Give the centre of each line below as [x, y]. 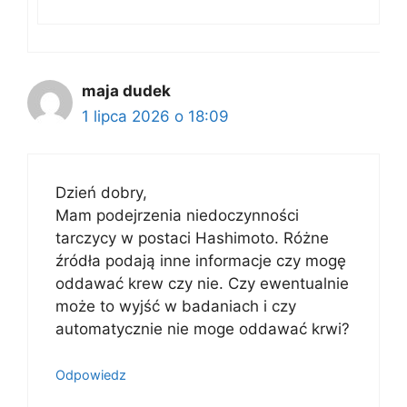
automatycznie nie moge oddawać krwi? [203, 328]
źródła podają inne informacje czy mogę [201, 260]
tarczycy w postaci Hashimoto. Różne [192, 238]
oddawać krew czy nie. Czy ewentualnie [202, 283]
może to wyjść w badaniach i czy [176, 306]
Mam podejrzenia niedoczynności [177, 215]
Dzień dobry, [101, 192]
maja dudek [126, 91]
